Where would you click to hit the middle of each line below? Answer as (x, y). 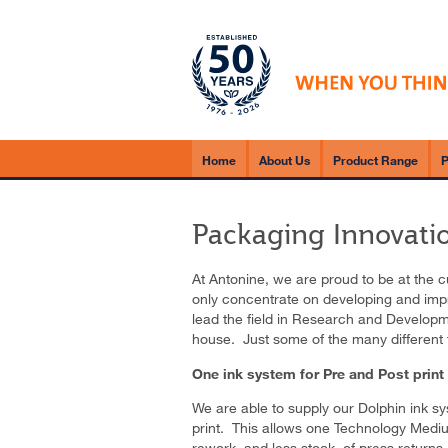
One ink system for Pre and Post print (318, 373)
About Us (284, 160)
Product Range (375, 160)
